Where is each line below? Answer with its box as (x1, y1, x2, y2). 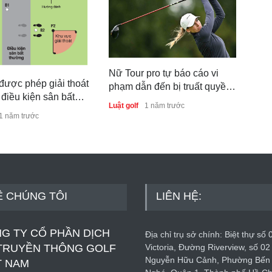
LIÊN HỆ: (156, 189, 202, 202)
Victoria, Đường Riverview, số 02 (145, 242, 270, 252)
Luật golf (109, 101, 138, 110)
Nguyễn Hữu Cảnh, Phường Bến (145, 254, 270, 265)
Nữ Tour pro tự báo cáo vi (109, 67, 219, 78)
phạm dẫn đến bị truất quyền (109, 81, 231, 92)
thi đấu (109, 94, 138, 105)
